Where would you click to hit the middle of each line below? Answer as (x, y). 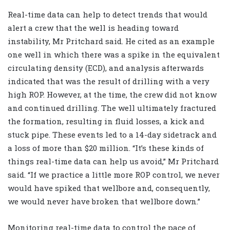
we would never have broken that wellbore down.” (104, 202)
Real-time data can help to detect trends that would (108, 15)
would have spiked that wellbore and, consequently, (109, 188)
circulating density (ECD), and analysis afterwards (106, 68)
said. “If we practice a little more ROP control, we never (114, 175)
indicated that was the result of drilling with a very (109, 81)
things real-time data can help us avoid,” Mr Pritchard (113, 161)
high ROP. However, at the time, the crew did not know (112, 95)
